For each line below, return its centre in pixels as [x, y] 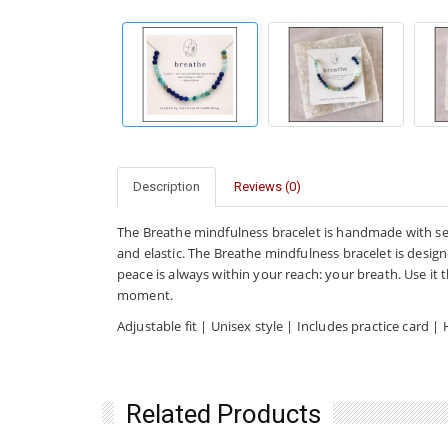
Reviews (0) [267, 186]
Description [166, 186]
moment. [145, 294]
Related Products [223, 413]
